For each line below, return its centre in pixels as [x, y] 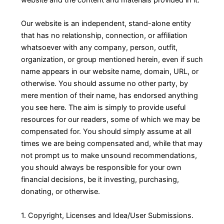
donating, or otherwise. [60, 192]
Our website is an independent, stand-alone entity [106, 24]
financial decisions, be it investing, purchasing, [100, 180]
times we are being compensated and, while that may [111, 144]
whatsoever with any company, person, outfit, [99, 48]
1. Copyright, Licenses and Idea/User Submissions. [107, 215]
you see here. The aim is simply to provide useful [103, 108]
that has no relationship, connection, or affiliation [104, 36]
